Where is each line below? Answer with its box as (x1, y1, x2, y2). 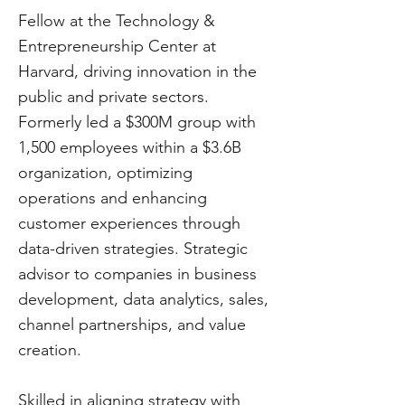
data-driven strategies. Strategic (18, 239, 248, 259)
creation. (18, 340, 81, 360)
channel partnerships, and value (18, 315, 246, 334)
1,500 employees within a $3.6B (18, 137, 241, 157)
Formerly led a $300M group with (18, 112, 256, 132)
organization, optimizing (18, 163, 193, 183)
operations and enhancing (18, 188, 207, 208)
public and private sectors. (18, 87, 209, 107)
